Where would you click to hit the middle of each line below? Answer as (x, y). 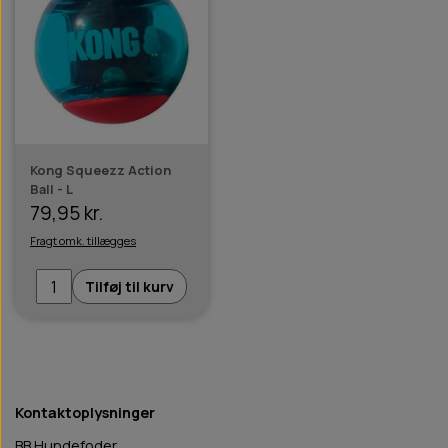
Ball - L (51, 189)
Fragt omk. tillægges (83, 240)
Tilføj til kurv (129, 287)
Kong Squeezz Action (100, 170)
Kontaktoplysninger (85, 413)
